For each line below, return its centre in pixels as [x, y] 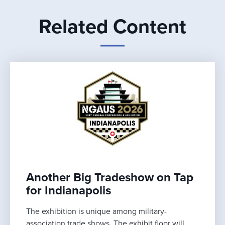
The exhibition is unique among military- [96, 211]
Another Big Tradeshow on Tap [110, 177]
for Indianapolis [69, 190]
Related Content [113, 27]
